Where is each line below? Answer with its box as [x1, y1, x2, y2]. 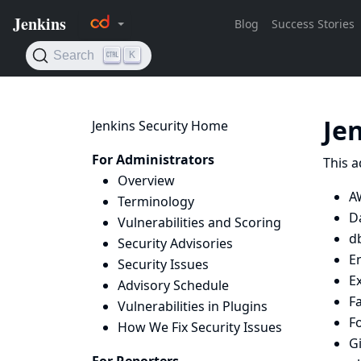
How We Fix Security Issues [118, 318, 282, 336]
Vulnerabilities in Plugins [118, 297, 268, 315]
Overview [118, 172, 175, 189]
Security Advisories [118, 234, 233, 252]
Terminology [118, 193, 194, 210]
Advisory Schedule [118, 276, 229, 294]
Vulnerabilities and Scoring [118, 214, 281, 231]
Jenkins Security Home [92, 117, 228, 135]
